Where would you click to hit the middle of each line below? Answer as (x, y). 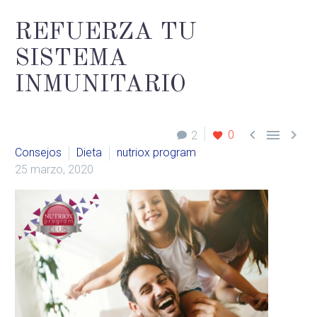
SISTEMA (71, 58)
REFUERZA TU (106, 32)
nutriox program (156, 153)
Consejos (38, 153)
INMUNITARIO (100, 85)
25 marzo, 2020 (54, 170)
